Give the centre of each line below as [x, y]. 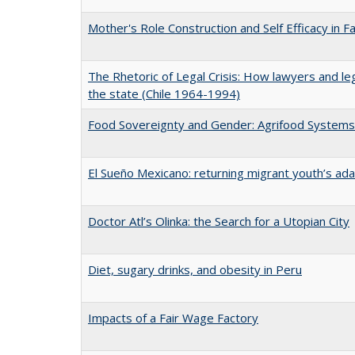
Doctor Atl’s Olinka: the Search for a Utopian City [219, 221]
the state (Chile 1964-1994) [164, 93]
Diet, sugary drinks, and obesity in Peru [195, 269]
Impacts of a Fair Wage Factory [173, 317]
